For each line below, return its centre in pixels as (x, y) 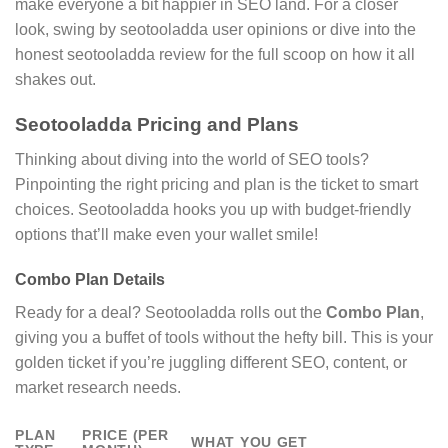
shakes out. (55, 80)
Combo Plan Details (90, 280)
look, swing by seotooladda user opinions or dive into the (215, 30)
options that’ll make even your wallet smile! (166, 234)
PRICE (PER (125, 435)
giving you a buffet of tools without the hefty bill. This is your (224, 338)
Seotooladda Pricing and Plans (157, 124)
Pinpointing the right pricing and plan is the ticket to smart (216, 184)
